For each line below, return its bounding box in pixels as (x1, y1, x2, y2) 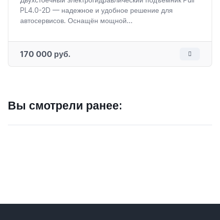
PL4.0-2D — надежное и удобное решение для (20, 5, 173, 14)
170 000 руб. (20, 49, 70, 59)
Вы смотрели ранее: (8, 98, 122, 113)
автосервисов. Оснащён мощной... (20, 16, 133, 25)
